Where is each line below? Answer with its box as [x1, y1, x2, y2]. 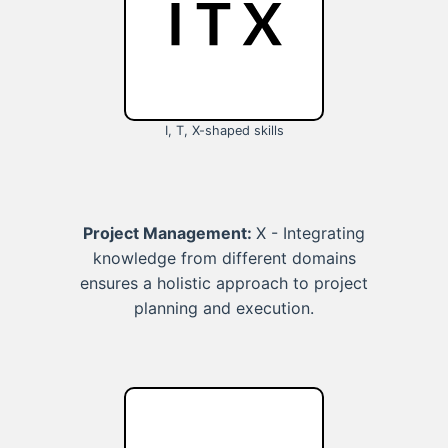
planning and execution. [134, 298, 314, 319]
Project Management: [83, 223, 256, 244]
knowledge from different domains [92, 248, 356, 269]
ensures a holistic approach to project [80, 273, 368, 294]
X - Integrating [256, 223, 365, 244]
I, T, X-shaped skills [164, 123, 284, 139]
